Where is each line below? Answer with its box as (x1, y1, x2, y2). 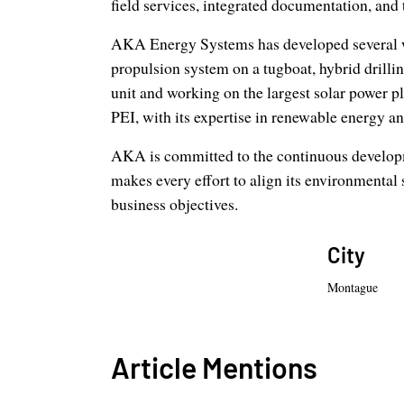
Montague (327, 278, 379, 296)
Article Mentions (110, 349, 317, 384)
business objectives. (110, 192, 238, 215)
